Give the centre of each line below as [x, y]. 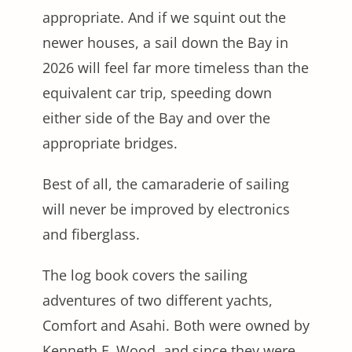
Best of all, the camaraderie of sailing [166, 183]
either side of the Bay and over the [156, 117]
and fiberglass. [93, 234]
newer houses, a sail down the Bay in [165, 42]
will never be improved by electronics [166, 209]
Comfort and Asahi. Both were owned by [176, 325]
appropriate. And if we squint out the [164, 17]
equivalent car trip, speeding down [157, 92]
